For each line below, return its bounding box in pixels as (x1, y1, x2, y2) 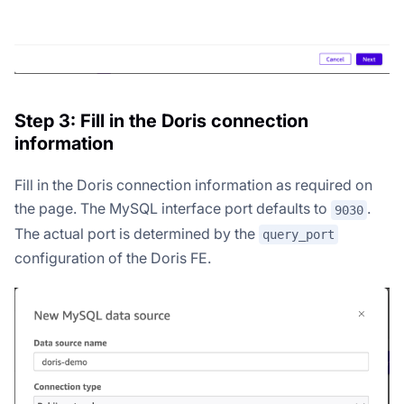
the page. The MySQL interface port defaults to (14, 198, 331, 217)
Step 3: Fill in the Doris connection (14, 109, 308, 132)
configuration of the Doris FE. (14, 249, 211, 268)
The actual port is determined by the (14, 224, 259, 243)
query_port (262, 227, 335, 243)
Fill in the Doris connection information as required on (14, 175, 372, 194)
